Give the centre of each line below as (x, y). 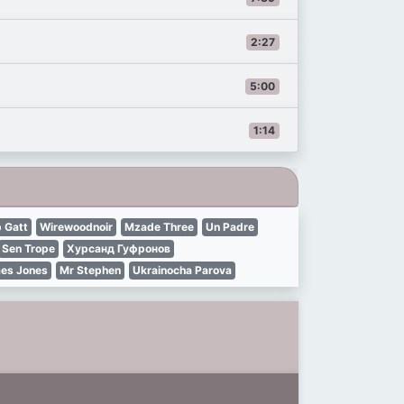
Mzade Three (159, 227)
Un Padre (230, 227)
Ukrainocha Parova (182, 270)
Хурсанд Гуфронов (118, 248)
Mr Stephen (90, 270)
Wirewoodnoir (76, 227)
